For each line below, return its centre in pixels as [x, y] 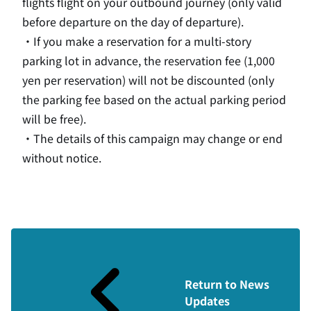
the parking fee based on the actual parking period [154, 99]
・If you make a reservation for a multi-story [137, 41]
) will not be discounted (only [198, 80]
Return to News [227, 284]
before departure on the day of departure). [133, 22]
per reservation [83, 80]
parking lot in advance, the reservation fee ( [135, 60]
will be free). [54, 119]
